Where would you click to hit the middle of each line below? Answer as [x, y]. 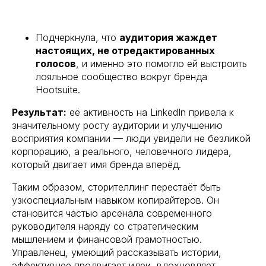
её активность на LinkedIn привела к [150, 113]
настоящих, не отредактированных [125, 51]
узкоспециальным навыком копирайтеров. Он [115, 200]
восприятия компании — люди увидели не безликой [131, 139]
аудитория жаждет [168, 38]
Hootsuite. [58, 90]
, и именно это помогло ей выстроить [161, 64]
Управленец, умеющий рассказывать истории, [117, 253]
